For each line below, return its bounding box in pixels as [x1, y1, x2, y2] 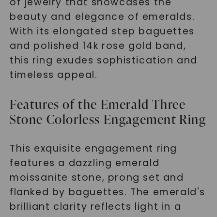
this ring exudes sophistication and [9, 54, 198, 67]
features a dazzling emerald [9, 156, 160, 170]
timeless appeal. [9, 68, 98, 81]
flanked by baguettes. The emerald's [9, 186, 205, 199]
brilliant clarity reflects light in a [9, 200, 182, 213]
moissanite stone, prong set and [9, 171, 184, 184]
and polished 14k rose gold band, [9, 39, 186, 52]
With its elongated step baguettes [9, 25, 195, 38]
